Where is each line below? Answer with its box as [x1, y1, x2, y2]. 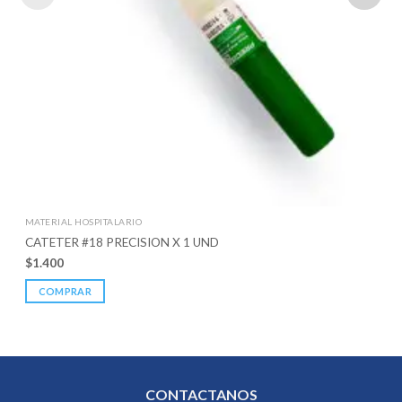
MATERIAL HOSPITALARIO [24, 215, 143, 227]
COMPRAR [38, 284, 92, 297]
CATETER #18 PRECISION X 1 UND [24, 234, 219, 249]
